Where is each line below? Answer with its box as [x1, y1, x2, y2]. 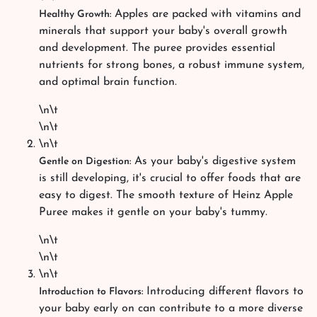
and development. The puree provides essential [39, 42, 275, 54]
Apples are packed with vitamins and [111, 8, 301, 20]
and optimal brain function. [39, 76, 177, 88]
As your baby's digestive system [131, 156, 296, 167]
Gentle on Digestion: [39, 156, 131, 167]
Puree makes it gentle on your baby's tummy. [39, 207, 267, 218]
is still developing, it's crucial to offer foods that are [39, 173, 301, 184]
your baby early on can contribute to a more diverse [39, 303, 303, 314]
